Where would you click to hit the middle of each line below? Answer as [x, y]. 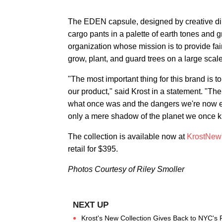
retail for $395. [93, 149]
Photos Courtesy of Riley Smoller [126, 169]
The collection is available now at [127, 136]
